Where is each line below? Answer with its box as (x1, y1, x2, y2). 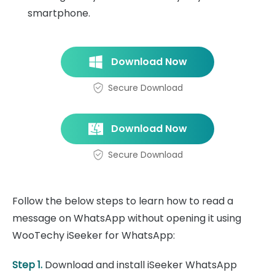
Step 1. (12, 258, 42, 273)
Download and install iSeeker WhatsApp (42, 258, 237, 273)
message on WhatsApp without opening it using (12, 211, 241, 226)
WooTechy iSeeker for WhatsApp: (12, 228, 175, 243)
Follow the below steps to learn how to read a (12, 194, 233, 209)
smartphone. (28, 6, 90, 21)
